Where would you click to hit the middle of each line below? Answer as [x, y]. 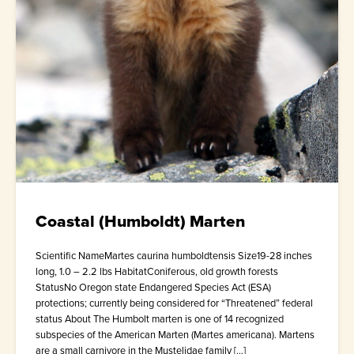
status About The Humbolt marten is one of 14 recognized [160, 318]
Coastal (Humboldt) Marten [140, 220]
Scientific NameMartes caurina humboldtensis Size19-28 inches [174, 255]
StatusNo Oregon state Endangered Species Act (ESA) [153, 287]
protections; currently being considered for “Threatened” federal [174, 303]
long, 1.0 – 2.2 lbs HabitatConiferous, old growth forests [157, 271]
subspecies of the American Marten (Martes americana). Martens [175, 334]
